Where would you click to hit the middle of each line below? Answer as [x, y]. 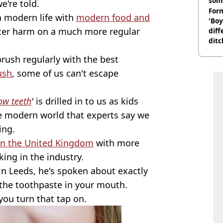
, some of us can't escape [65, 73]
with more [116, 143]
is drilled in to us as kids [86, 101]
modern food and [113, 18]
